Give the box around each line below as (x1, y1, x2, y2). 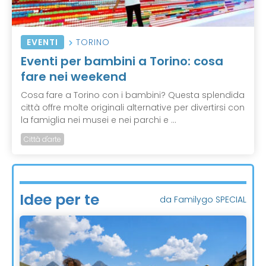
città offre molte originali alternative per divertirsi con (21, 101, 245, 113)
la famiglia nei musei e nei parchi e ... (21, 113, 176, 126)
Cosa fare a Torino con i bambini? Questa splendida (21, 88, 245, 101)
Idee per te (20, 189, 99, 210)
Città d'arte (24, 134, 61, 144)
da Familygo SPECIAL (160, 193, 246, 205)
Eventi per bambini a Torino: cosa (21, 52, 223, 69)
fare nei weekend (21, 68, 126, 85)
